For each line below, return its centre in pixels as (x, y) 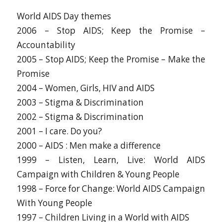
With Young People (54, 203)
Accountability (46, 45)
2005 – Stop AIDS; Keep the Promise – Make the (111, 59)
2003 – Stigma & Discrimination (80, 103)
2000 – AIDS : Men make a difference (88, 146)
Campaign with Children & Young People (98, 174)
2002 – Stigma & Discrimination (80, 117)
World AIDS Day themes (64, 16)
